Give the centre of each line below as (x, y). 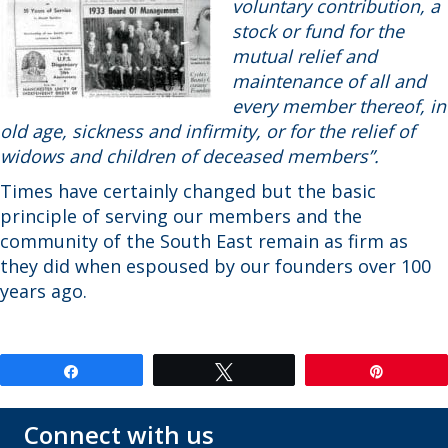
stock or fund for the (318, 31)
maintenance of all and (329, 81)
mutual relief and (304, 56)
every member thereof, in (339, 106)
